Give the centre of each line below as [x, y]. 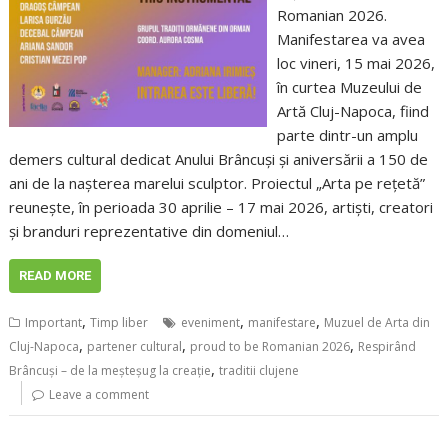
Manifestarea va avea [350, 39]
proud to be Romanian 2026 [270, 347]
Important [54, 323]
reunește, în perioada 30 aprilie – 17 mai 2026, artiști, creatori [221, 207]
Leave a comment [99, 395]
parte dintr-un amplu [347, 135]
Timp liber [119, 323]
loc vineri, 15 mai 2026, [355, 63]
